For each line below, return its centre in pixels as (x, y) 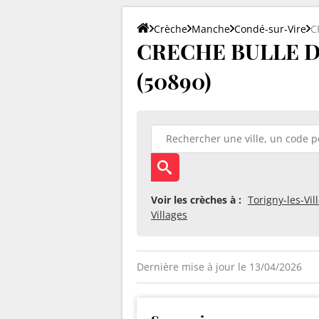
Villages (169, 214)
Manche (211, 28)
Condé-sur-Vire (270, 28)
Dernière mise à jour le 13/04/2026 (219, 266)
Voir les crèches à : (196, 199)
